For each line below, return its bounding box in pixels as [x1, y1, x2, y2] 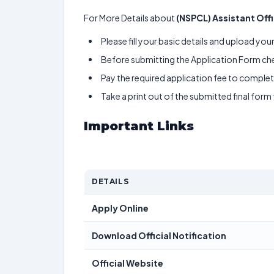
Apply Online [92, 202, 149, 213]
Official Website [92, 257, 163, 268]
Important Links [84, 119, 198, 133]
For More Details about [84, 12, 176, 23]
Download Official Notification [92, 230, 226, 241]
